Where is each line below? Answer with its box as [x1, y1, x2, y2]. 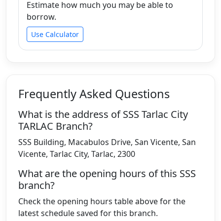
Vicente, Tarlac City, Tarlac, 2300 [18, 148, 135, 159]
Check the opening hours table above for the [18, 195, 185, 207]
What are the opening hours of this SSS [18, 166, 196, 180]
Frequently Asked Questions [18, 85, 170, 102]
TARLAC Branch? [18, 119, 93, 133]
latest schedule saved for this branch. [18, 207, 158, 219]
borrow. [27, 11, 56, 22]
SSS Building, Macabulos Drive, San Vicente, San [18, 136, 196, 147]
